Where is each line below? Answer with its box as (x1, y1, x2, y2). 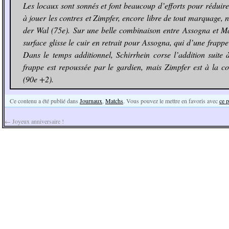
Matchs (105, 97, 123, 105)
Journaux (80, 97, 102, 105)
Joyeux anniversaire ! (11, 117, 64, 125)
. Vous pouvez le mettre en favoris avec (123, 97, 219, 105)
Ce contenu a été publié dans (10, 97, 80, 105)
